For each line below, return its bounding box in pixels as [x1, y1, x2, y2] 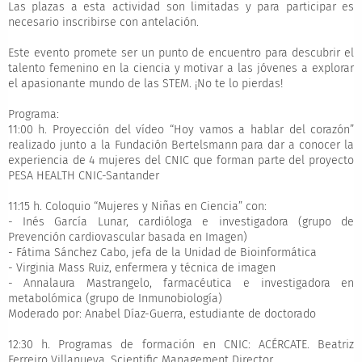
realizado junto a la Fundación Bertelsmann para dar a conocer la [7, 138, 355, 153]
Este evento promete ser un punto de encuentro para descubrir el [7, 46, 355, 61]
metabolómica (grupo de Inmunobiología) [7, 292, 229, 306]
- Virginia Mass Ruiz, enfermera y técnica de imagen [7, 261, 282, 276]
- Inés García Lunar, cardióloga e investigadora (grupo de [7, 215, 355, 229]
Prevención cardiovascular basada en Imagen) [7, 230, 254, 245]
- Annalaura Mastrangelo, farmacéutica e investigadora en [7, 276, 355, 291]
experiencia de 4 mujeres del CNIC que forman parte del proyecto [7, 154, 355, 168]
